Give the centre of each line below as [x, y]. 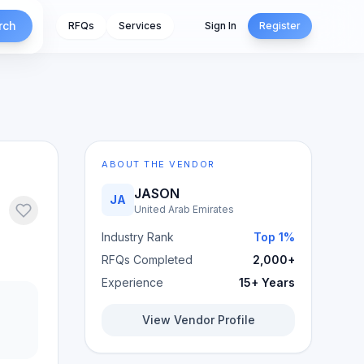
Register [280, 26]
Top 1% [274, 237]
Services [140, 26]
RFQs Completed [147, 260]
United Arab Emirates [184, 209]
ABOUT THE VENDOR [158, 164]
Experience [132, 282]
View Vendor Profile [198, 320]
